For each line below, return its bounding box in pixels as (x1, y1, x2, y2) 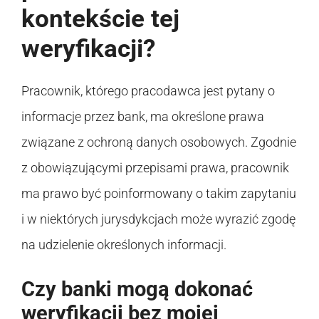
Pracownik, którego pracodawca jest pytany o (21, 83, 275, 98)
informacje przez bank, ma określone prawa (21, 108, 264, 124)
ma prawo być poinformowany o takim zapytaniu (21, 185, 296, 201)
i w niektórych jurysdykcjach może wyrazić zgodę (21, 211, 296, 226)
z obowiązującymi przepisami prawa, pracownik (21, 159, 289, 175)
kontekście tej (21, 4, 179, 33)
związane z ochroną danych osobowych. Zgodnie (21, 134, 296, 150)
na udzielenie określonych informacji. (21, 236, 226, 252)
